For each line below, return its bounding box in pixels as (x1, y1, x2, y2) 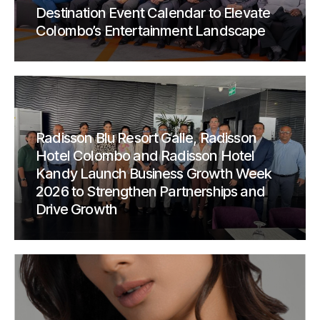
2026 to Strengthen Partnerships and (36, 183, 265, 201)
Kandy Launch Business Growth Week (36, 165, 272, 183)
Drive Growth (36, 201, 118, 219)
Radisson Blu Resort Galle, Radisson (36, 129, 256, 147)
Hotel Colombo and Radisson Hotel (36, 147, 255, 165)
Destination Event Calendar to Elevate (36, 4, 271, 22)
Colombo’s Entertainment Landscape (36, 22, 266, 40)
